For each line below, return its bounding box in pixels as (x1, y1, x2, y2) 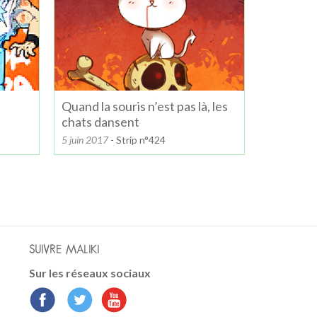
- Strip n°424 (108, 133, 166, 146)
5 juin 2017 (62, 133, 108, 146)
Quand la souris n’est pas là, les (62, 98, 228, 114)
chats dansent (62, 113, 139, 129)
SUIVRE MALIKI (29, 244, 100, 255)
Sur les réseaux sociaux (29, 266, 151, 279)
